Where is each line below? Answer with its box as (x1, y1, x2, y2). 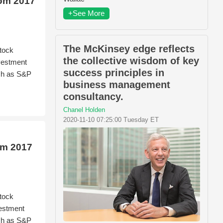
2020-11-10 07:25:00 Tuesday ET (63, 116, 159, 124)
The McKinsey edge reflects (63, 43, 195, 55)
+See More (68, 9, 105, 18)
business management (63, 79, 170, 91)
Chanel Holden (63, 106, 105, 114)
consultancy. (63, 91, 123, 103)
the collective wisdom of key (63, 55, 199, 67)
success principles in (63, 67, 164, 79)
